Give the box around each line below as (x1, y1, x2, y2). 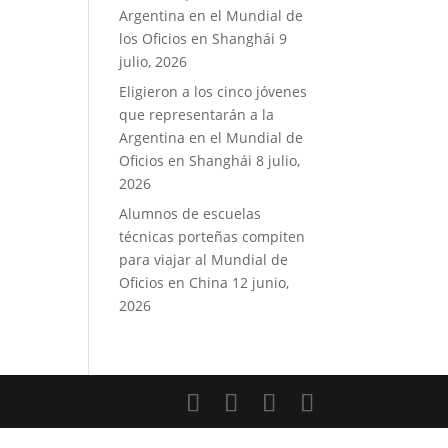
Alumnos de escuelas (119, 204, 262, 223)
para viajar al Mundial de (119, 250, 289, 269)
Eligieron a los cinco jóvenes (119, 82, 308, 101)
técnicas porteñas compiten (119, 227, 306, 246)
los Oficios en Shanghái (119, 29, 276, 48)
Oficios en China (119, 273, 229, 292)
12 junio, (232, 273, 290, 292)
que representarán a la (119, 105, 275, 124)
